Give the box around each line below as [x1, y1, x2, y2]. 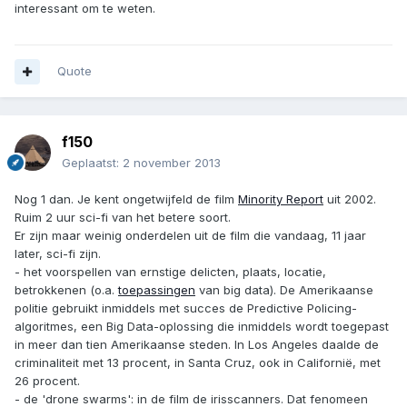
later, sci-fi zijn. [15, 246, 101, 262]
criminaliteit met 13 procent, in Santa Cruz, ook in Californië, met [15, 355, 381, 371]
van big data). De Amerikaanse [195, 283, 373, 298]
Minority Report [238, 192, 323, 207]
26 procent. [15, 373, 80, 389]
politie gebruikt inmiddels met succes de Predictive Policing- [15, 301, 357, 316]
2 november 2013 [123, 155, 221, 171]
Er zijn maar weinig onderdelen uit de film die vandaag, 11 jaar [15, 228, 366, 243]
